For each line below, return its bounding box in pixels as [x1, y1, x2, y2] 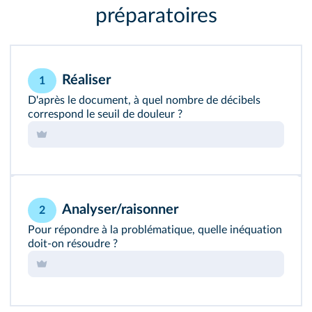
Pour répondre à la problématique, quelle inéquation [28, 224, 282, 235]
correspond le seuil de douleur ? [28, 108, 182, 120]
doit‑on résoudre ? [28, 237, 118, 249]
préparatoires [95, 5, 217, 26]
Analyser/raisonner [62, 202, 178, 217]
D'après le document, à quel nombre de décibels [28, 94, 260, 106]
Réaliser [62, 72, 111, 87]
